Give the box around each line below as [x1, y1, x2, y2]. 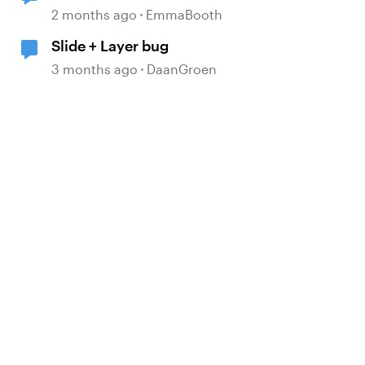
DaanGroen [147, 61, 218, 77]
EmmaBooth [146, 7, 223, 22]
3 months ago [51, 61, 139, 77]
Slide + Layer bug [51, 37, 169, 55]
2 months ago [51, 7, 138, 22]
